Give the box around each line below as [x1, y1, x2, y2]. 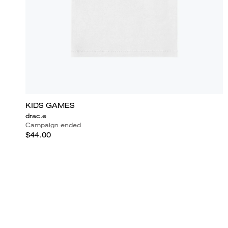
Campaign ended [25, 120, 81, 129]
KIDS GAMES [25, 100, 74, 110]
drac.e [25, 111, 46, 120]
